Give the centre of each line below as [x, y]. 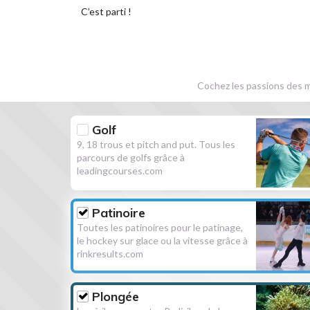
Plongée [116, 296]
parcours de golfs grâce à [131, 157]
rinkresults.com [110, 254]
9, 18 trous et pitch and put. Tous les [156, 144]
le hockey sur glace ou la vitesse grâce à [163, 241]
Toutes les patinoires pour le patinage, [160, 228]
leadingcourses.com [120, 170]
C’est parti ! [106, 11]
